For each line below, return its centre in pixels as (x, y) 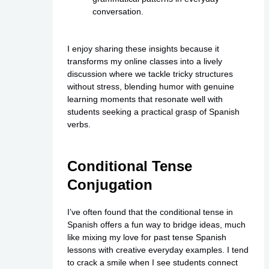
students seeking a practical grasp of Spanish (153, 112)
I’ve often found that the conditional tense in (150, 212)
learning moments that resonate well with (145, 99)
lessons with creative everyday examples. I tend (158, 249)
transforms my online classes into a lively (144, 62)
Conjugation (110, 184)
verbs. (79, 125)
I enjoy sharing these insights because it (143, 49)
